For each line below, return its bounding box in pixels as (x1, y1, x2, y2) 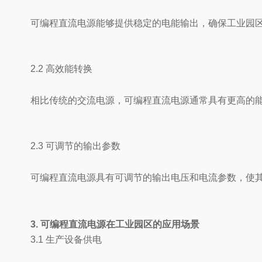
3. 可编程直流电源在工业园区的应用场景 (30, 219, 199, 229)
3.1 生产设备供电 (30, 235, 102, 244)
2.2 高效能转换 (30, 64, 92, 74)
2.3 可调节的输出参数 (30, 141, 120, 151)
